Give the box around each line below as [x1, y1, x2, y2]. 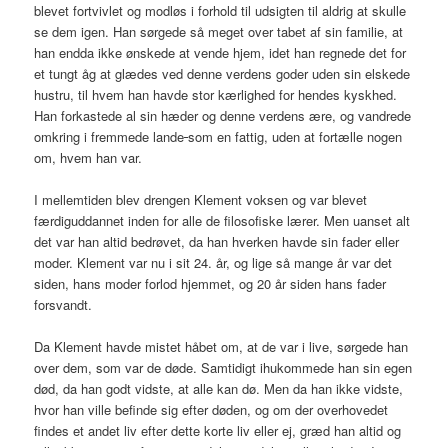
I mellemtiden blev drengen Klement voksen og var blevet [34, 189, 368, 209]
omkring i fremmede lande [34, 126, 185, 146]
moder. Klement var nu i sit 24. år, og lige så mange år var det [34, 252, 393, 272]
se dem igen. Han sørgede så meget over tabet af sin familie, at [34, 21, 404, 41]
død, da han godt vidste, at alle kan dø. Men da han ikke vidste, [34, 378, 404, 398]
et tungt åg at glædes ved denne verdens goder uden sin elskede [34, 63, 411, 83]
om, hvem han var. [34, 147, 143, 167]
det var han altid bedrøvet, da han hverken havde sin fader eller [34, 231, 400, 251]
